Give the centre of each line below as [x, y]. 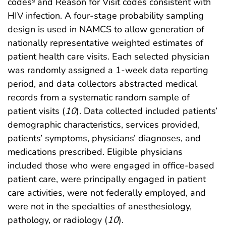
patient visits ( [36, 111]
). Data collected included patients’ [147, 111]
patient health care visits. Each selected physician [108, 56]
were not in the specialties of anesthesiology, [100, 206]
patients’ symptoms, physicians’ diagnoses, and [104, 138]
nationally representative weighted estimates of [105, 43]
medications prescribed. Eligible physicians [95, 152]
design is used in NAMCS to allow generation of [106, 29]
